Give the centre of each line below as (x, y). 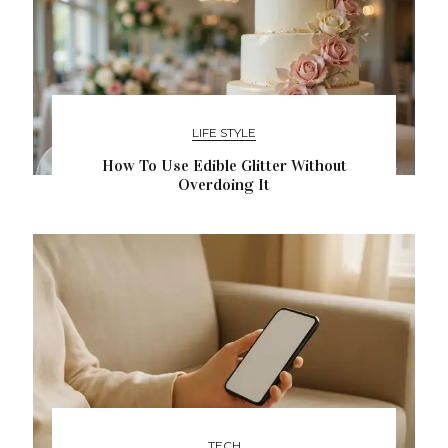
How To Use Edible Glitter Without (224, 165)
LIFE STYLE (224, 132)
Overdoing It (224, 184)
